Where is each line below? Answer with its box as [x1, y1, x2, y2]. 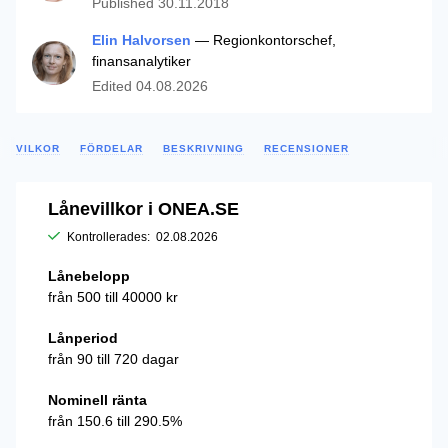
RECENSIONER [264, 142, 349, 154]
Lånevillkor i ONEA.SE [48, 198, 239, 219]
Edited [92, 77, 136, 94]
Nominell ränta [48, 391, 147, 408]
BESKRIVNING [163, 142, 244, 154]
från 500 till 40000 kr [48, 288, 178, 305]
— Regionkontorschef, [191, 31, 336, 48]
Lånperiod [48, 329, 118, 346]
